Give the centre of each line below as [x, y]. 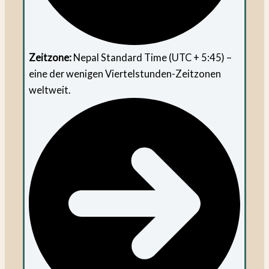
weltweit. [50, 90]
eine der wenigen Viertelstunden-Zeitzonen [125, 74]
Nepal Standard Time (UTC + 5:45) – [152, 58]
